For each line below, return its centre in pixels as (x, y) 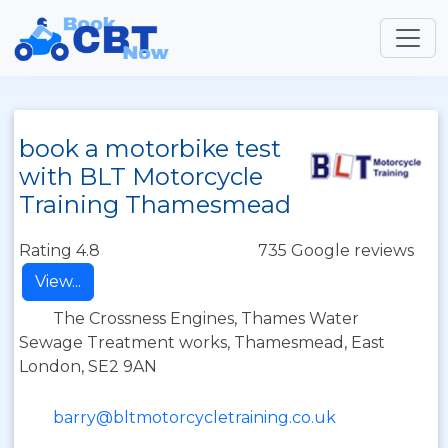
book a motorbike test (150, 148)
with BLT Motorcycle (141, 176)
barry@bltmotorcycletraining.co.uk (194, 417)
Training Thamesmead (155, 204)
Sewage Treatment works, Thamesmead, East (202, 342)
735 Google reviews (336, 250)
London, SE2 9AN (88, 366)
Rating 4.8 (59, 250)
